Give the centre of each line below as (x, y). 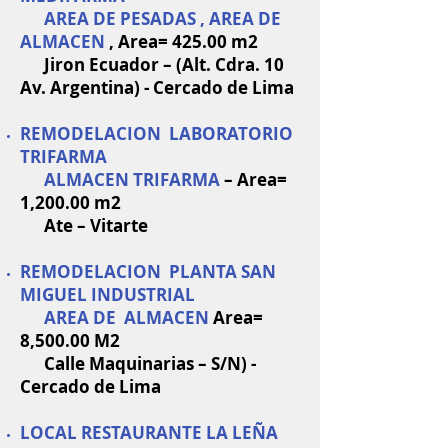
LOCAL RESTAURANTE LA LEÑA (149, 432)
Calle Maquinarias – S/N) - (138, 363)
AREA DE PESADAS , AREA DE (150, 18)
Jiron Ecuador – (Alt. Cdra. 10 (152, 64)
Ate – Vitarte (84, 225)
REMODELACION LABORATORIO (156, 133)
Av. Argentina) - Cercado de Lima (157, 87)
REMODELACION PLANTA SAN (148, 271)
